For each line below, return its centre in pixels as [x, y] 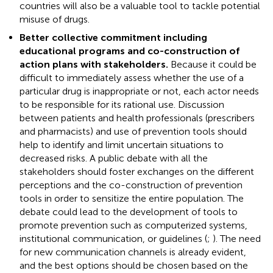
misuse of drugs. [55, 19]
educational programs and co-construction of [129, 51]
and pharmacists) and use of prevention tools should [133, 131]
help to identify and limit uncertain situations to [122, 144]
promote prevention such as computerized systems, [133, 225]
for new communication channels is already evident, [133, 252]
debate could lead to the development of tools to [129, 211]
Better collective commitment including [113, 37]
